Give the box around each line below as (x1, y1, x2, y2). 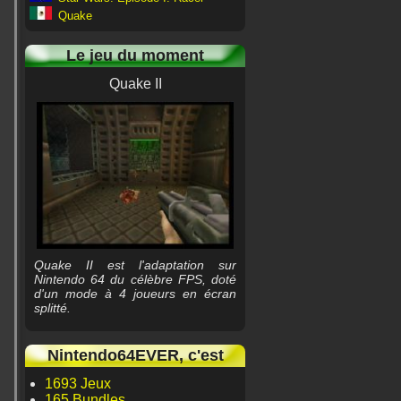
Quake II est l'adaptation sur (34, 258, 236, 272)
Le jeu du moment (66, 47, 204, 64)
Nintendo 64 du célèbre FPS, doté (34, 272, 236, 286)
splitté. (34, 301, 71, 315)
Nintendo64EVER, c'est (47, 346, 224, 364)
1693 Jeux (45, 376, 111, 391)
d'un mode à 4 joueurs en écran (34, 286, 236, 301)
